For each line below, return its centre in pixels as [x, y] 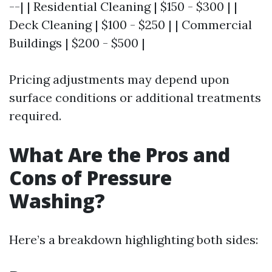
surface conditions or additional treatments [135, 97]
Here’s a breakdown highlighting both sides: [134, 240]
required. [35, 116]
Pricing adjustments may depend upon [119, 79]
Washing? [57, 201]
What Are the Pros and [120, 155]
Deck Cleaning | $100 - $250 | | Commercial [131, 25]
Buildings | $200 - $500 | [77, 43]
